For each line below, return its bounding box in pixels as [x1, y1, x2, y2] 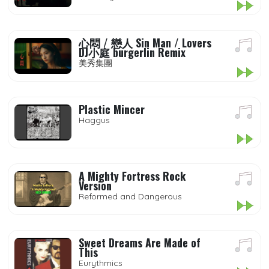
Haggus [79, 115, 110, 125]
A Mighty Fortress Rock [79, 168, 186, 184]
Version [79, 178, 112, 193]
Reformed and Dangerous [79, 191, 182, 202]
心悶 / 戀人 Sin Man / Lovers [79, 35, 211, 50]
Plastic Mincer [79, 101, 145, 117]
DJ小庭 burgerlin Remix [79, 44, 186, 60]
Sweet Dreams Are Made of [79, 235, 201, 250]
